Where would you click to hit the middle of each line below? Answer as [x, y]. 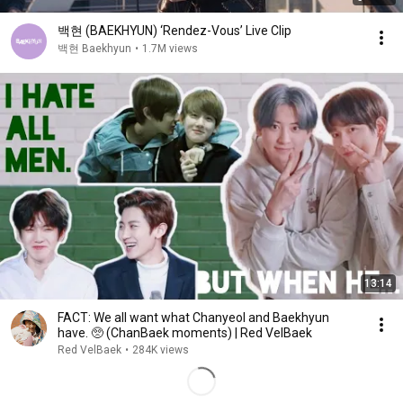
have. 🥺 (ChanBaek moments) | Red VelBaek [185, 333]
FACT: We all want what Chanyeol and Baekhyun [193, 318]
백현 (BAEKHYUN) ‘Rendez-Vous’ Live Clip [175, 31]
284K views [161, 350]
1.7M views [170, 49]
